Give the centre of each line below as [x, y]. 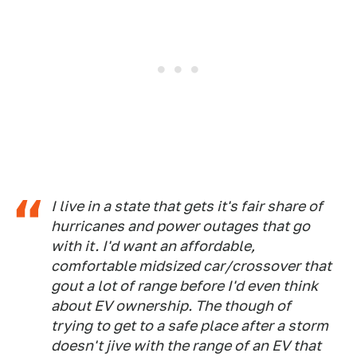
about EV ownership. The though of [171, 305]
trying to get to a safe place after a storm [190, 325]
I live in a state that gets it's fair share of [187, 206]
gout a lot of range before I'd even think [184, 285]
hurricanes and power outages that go [180, 226]
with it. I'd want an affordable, [153, 245]
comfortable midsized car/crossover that [191, 265]
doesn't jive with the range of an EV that [186, 345]
